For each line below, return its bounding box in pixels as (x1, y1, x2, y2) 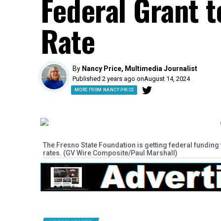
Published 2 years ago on (73, 75, 144, 82)
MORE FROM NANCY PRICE (74, 87, 134, 92)
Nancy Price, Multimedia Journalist (82, 65, 197, 73)
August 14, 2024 (144, 75, 190, 82)
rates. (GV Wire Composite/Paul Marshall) (43, 149, 178, 157)
